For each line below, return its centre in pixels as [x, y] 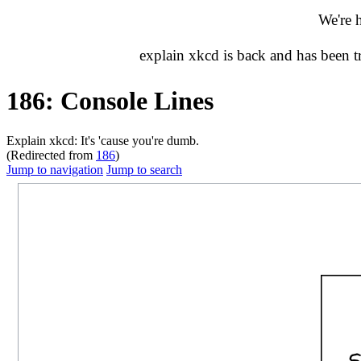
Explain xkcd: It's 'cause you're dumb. [103, 140]
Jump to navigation [55, 169]
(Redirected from [51, 155]
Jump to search [144, 169]
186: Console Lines [110, 101]
